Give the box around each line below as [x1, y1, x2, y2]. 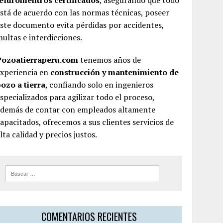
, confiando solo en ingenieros [45, 79, 154, 90]
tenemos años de [78, 54, 141, 65]
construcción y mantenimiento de [50, 67, 179, 78]
